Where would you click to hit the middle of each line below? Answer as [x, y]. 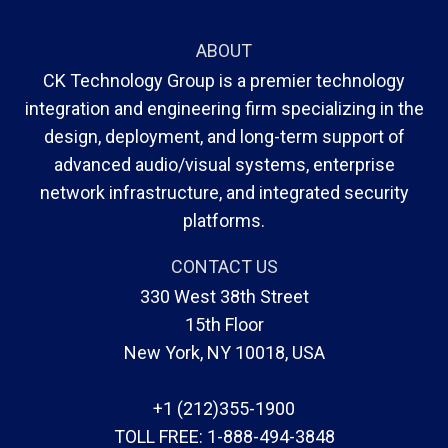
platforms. [224, 220]
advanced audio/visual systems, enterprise [224, 164]
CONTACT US [224, 266]
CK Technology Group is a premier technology [224, 80]
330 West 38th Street [224, 296]
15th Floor [224, 324]
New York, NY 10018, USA [224, 352]
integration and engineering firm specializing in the [224, 108]
